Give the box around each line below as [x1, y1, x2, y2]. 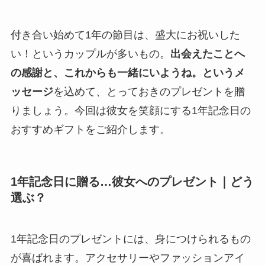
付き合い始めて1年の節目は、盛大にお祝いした [10, 29, 240, 41]
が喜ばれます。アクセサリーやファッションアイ [10, 251, 245, 264]
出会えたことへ [170, 48, 245, 60]
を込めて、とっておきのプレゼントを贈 [53, 86, 245, 98]
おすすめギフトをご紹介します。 [10, 124, 170, 136]
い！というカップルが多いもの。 [10, 48, 170, 60]
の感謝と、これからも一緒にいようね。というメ [10, 67, 245, 79]
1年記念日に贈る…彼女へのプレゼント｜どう [10, 175, 254, 189]
